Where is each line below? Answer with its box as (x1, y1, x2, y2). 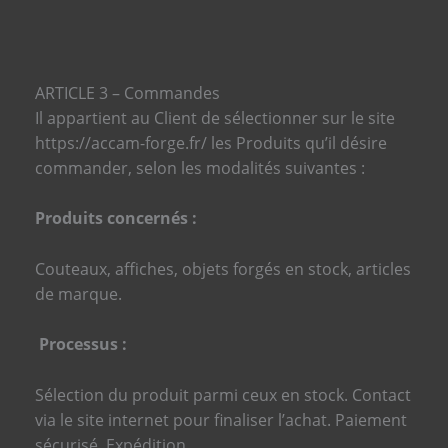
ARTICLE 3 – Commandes (34, 81, 220, 104)
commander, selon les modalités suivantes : (34, 156, 365, 179)
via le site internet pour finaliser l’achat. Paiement (34, 408, 407, 431)
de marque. (34, 282, 122, 305)
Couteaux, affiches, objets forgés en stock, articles (34, 257, 411, 280)
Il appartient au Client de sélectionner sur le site (34, 106, 395, 129)
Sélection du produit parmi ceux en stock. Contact (34, 383, 411, 406)
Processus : (34, 333, 127, 356)
